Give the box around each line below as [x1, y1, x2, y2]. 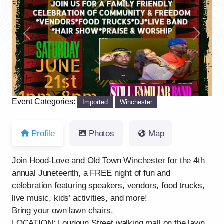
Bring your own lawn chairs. [12, 206, 113, 216]
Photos [88, 128, 114, 138]
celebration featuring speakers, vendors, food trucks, [12, 181, 205, 191]
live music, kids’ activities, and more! [12, 193, 147, 203]
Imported [82, 98, 108, 106]
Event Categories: [12, 97, 77, 106]
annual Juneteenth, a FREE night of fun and [12, 168, 170, 178]
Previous [26, 33, 58, 42]
